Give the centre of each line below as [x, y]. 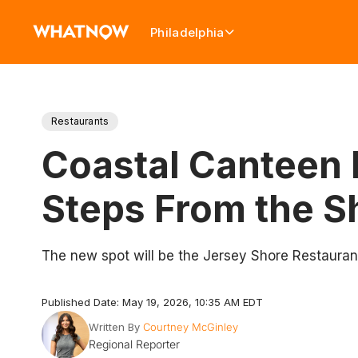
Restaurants [80, 121]
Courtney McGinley [190, 327]
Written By [114, 327]
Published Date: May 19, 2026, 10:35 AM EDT [152, 302]
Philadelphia [187, 32]
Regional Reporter [134, 344]
